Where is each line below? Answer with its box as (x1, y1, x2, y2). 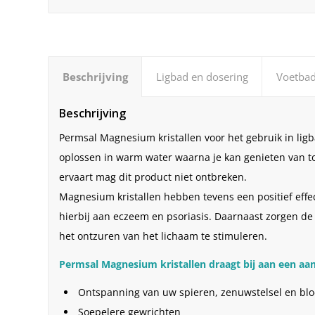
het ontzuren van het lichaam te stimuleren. (59, 229, 268, 243)
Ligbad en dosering (156, 70, 249, 84)
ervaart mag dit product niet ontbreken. (59, 170, 247, 184)
